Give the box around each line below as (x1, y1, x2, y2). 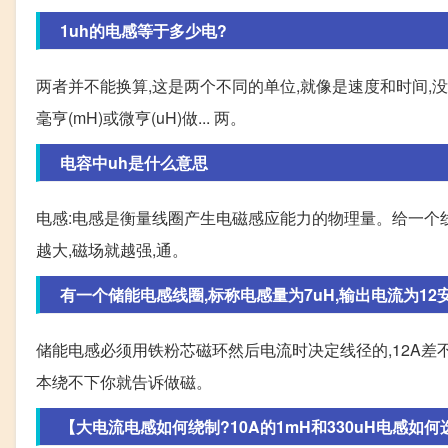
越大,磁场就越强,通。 (36, 238, 188, 261)
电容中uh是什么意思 (60, 151, 208, 174)
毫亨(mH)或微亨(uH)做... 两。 (36, 106, 246, 129)
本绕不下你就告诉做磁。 (36, 370, 212, 393)
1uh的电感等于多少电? (60, 19, 227, 42)
